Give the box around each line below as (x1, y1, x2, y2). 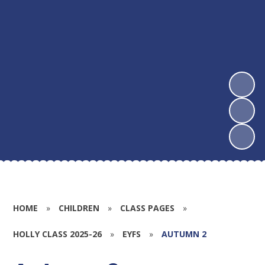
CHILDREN (59, 202, 100, 214)
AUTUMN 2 (161, 228, 207, 240)
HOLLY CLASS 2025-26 (13, 228, 102, 240)
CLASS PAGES (120, 202, 175, 214)
